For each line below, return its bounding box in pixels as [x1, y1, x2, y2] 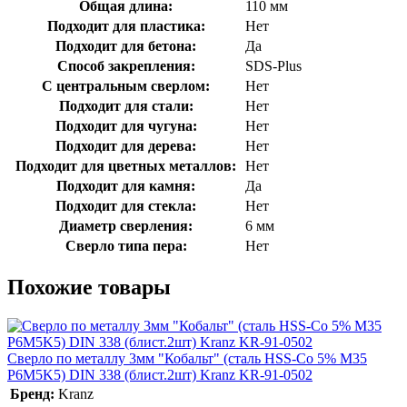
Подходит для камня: [56, 177, 195, 194]
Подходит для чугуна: [55, 117, 197, 134]
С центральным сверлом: [42, 77, 210, 94]
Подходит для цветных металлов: [15, 157, 236, 174]
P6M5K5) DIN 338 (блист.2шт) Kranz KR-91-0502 [7, 366, 313, 382]
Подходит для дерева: [55, 137, 196, 154]
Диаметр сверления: [59, 217, 193, 233]
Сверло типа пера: [65, 237, 187, 253]
